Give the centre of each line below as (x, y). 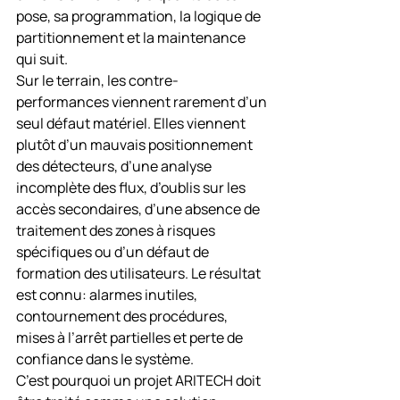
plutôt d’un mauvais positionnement (136, 145)
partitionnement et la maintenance (132, 37)
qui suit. (42, 59)
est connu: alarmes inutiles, (108, 295)
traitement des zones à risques (117, 230)
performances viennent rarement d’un (143, 102)
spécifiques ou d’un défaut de (114, 252)
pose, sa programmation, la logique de (140, 16)
